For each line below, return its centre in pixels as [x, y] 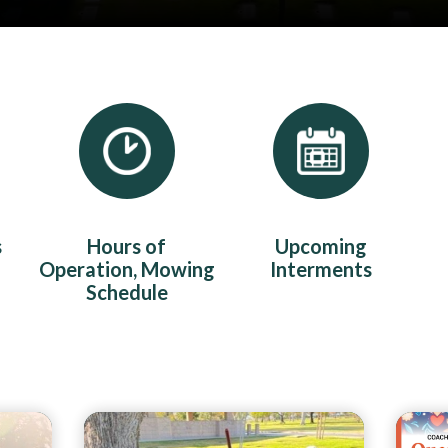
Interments [321, 269]
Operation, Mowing [126, 269]
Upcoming [321, 246]
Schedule [126, 292]
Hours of [127, 246]
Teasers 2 [275, 425]
